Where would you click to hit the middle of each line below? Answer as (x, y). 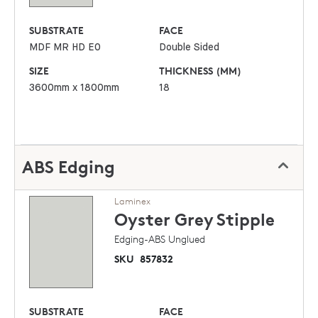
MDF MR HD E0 (65, 48)
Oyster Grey (164, 220)
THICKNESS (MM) (201, 71)
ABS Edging (68, 168)
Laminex (132, 201)
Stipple (246, 220)
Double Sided (190, 48)
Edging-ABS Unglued (160, 239)
